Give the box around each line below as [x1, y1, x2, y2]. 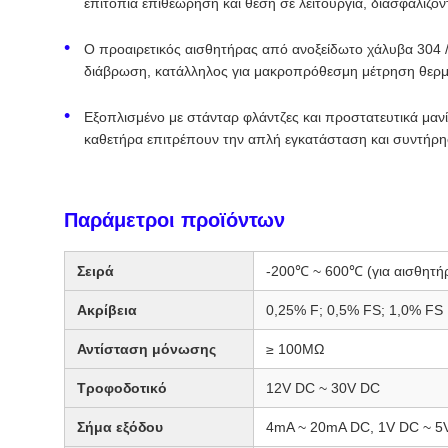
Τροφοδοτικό [77, 379, 167, 396]
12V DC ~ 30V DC [266, 379, 380, 396]
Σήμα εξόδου [77, 418, 163, 435]
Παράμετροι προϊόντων [64, 208, 285, 231]
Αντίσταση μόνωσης [77, 340, 216, 357]
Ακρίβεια [77, 301, 137, 318]
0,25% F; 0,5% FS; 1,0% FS [266, 301, 443, 318]
